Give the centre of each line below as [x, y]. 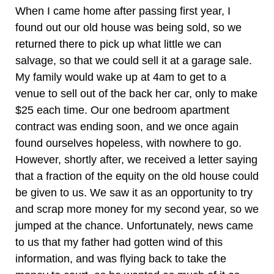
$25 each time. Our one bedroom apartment [122, 110]
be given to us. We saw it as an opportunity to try [134, 193]
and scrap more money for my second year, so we [137, 209]
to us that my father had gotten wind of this [119, 242]
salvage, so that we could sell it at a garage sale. [134, 61]
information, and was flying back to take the [121, 259]
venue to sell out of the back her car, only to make [136, 94]
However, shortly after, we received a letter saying [136, 160]
